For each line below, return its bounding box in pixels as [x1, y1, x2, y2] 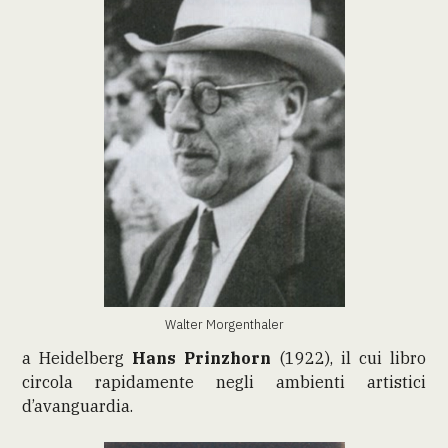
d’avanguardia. [22, 395, 134, 416]
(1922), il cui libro [271, 347, 426, 368]
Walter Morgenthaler [164, 314, 284, 333]
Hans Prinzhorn [132, 347, 272, 368]
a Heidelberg [22, 347, 133, 368]
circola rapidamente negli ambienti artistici [22, 371, 426, 392]
